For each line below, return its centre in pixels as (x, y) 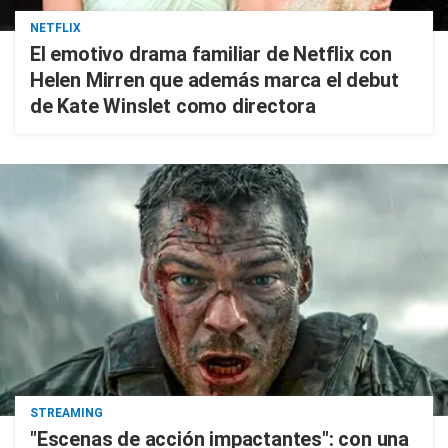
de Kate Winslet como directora (173, 106)
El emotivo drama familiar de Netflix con (211, 54)
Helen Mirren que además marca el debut (214, 80)
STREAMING (66, 413)
